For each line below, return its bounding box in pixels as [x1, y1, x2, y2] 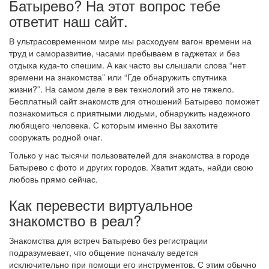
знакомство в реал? [9, 210, 141, 231]
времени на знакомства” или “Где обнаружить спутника [9, 71, 227, 83]
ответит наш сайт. [9, 10, 128, 31]
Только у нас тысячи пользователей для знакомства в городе [9, 149, 250, 161]
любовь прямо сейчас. [9, 173, 98, 185]
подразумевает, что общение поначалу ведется [9, 246, 198, 258]
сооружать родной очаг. [9, 131, 103, 143]
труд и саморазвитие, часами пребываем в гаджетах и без [9, 47, 240, 59]
